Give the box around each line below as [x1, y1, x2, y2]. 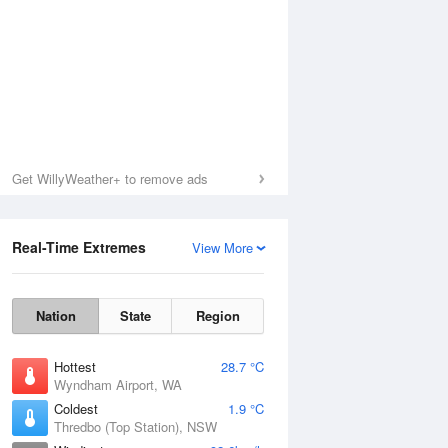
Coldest [54, 399, 98, 418]
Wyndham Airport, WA [54, 375, 182, 394]
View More [192, 238, 253, 257]
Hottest [54, 357, 96, 376]
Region [195, 306, 240, 325]
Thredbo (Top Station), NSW [54, 417, 217, 436]
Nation [35, 306, 76, 325]
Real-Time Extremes [12, 237, 146, 257]
